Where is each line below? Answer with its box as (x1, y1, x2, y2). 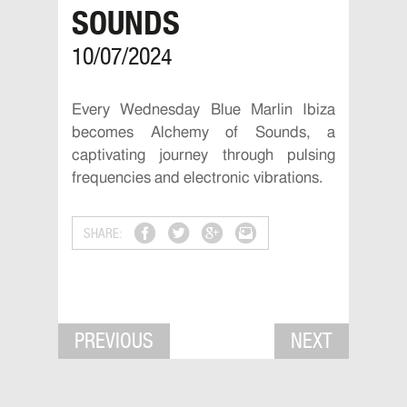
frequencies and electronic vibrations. (72, 170, 323, 185)
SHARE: (84, 225, 123, 241)
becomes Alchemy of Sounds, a (72, 124, 335, 140)
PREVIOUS (74, 329, 154, 352)
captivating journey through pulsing (72, 147, 335, 163)
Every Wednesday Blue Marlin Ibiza (72, 102, 335, 117)
